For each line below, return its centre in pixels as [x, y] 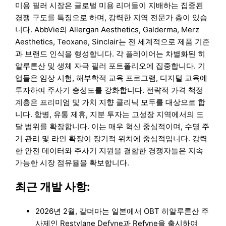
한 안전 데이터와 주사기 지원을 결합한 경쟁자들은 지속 [109, 151]
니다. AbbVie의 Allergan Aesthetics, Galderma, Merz [107, 30]
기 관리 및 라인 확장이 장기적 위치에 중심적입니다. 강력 [111, 139]
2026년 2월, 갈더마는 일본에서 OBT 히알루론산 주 [122, 211]
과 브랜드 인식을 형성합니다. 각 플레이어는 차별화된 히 [110, 54]
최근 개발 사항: [53, 187]
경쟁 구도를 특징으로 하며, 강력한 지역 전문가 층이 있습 [111, 18]
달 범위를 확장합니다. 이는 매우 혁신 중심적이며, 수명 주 [112, 127]
